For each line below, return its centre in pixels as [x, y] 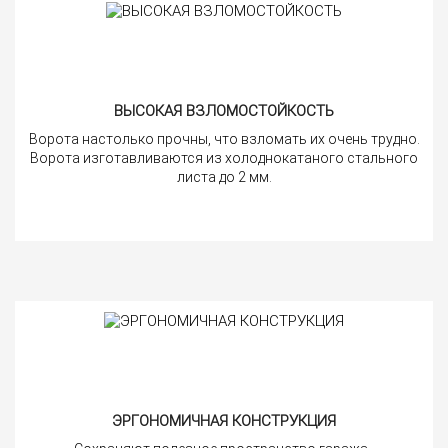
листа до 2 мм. [224, 176]
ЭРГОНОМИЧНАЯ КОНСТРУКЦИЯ [224, 420]
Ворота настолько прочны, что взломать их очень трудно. [224, 138]
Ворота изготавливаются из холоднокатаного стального [224, 157]
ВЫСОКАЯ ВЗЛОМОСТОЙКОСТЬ [224, 110]
